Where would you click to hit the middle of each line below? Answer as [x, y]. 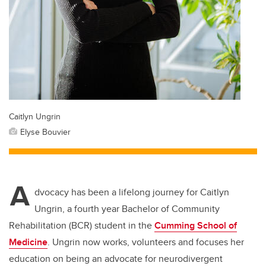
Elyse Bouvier [45, 132]
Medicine [28, 242]
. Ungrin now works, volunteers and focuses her [146, 242]
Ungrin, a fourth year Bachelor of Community [127, 209]
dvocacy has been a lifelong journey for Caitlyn [132, 192]
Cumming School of [196, 226]
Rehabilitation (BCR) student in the [82, 226]
